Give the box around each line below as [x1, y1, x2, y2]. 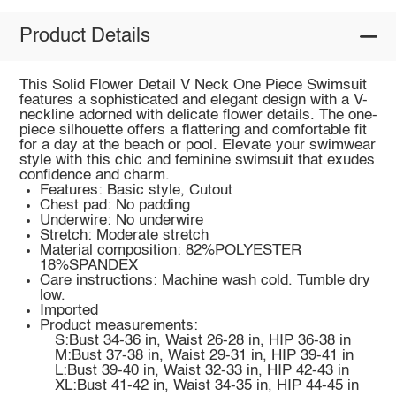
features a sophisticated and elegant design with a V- [19, 92, 368, 108]
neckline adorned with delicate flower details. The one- [19, 107, 377, 123]
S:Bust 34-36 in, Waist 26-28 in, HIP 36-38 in [54, 332, 351, 348]
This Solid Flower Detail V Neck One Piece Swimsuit [19, 77, 367, 93]
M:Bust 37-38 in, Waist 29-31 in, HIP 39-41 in [54, 347, 354, 363]
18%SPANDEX [40, 257, 139, 273]
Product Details [19, 27, 150, 47]
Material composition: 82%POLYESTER [40, 242, 302, 258]
